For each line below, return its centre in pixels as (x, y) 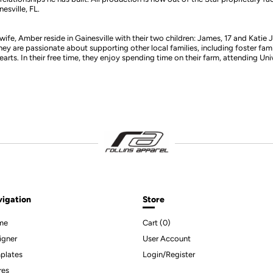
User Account (166, 238)
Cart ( (152, 222)
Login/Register (168, 254)
